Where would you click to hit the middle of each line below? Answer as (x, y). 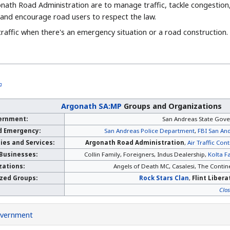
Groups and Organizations (172, 106)
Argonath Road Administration (135, 142)
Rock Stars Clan (164, 178)
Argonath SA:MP (92, 106)
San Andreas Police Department (150, 130)
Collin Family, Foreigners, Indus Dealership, (146, 154)
